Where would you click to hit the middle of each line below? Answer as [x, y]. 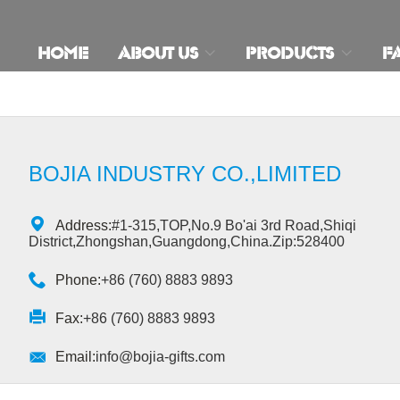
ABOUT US [159, 54]
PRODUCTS [290, 54]
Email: [76, 357]
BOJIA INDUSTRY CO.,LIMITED [185, 174]
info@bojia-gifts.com [161, 357]
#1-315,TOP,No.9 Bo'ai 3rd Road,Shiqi [234, 225]
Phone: [79, 280]
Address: [84, 225]
